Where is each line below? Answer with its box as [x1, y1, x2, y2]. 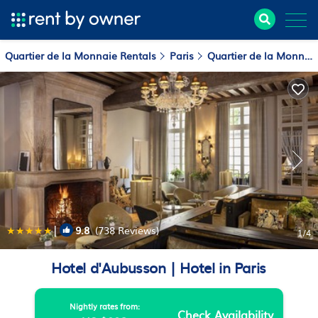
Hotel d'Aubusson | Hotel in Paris [51, 256, 266, 278]
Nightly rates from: [69, 300, 140, 312]
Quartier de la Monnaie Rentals [5, 48, 159, 62]
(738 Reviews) [89, 223, 159, 237]
